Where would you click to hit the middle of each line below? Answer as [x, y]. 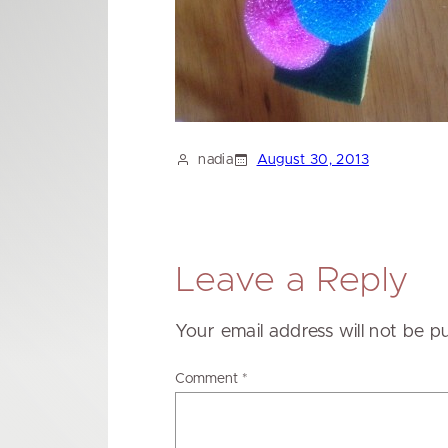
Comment [208, 379]
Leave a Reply [291, 281]
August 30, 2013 [312, 160]
